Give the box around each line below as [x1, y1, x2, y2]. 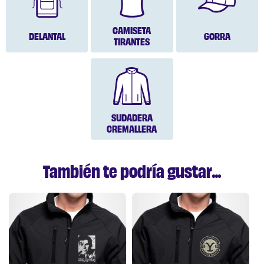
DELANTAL [28, 32, 65, 41]
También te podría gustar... [43, 164, 221, 180]
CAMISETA [113, 27, 151, 36]
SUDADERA [111, 114, 153, 123]
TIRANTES [114, 38, 150, 47]
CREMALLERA [107, 125, 157, 134]
